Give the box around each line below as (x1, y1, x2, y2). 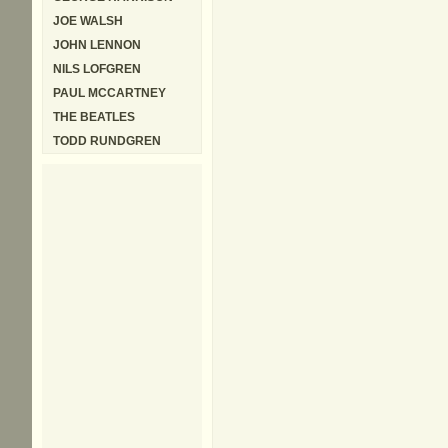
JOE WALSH (53, 14, 123, 28)
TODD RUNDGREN (53, 134, 161, 148)
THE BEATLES (53, 110, 135, 124)
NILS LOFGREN (53, 62, 141, 76)
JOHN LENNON (53, 38, 141, 52)
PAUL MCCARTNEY (53, 86, 166, 100)
